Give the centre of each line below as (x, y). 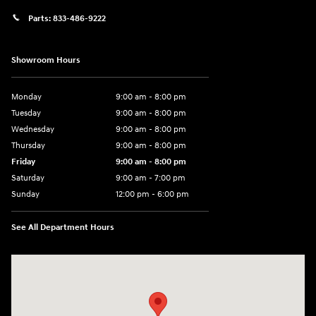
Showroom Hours (46, 61)
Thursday (28, 146)
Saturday (28, 178)
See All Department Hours (63, 228)
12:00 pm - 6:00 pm (152, 195)
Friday (23, 162)
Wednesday (33, 130)
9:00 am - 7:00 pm (151, 178)
